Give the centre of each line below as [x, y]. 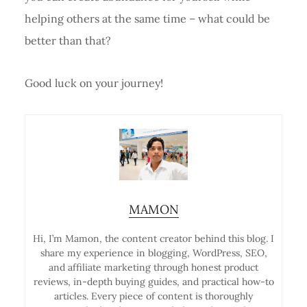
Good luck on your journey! [94, 83]
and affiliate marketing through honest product [153, 267]
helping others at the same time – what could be [147, 18]
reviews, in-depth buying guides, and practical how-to [153, 281]
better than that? [67, 40]
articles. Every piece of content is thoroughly [153, 296]
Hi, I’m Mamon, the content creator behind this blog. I [153, 238]
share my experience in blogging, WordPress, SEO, [153, 253]
